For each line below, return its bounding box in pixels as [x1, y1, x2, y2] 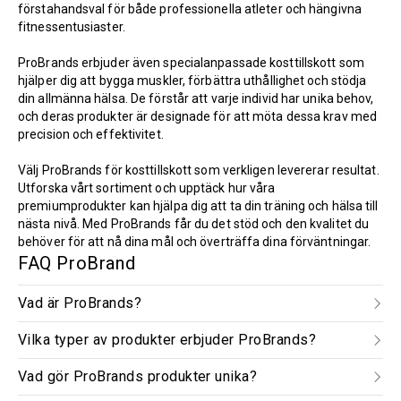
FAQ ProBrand [18, 252, 136, 274]
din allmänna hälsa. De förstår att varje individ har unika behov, [18, 91, 374, 106]
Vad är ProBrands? [18, 294, 142, 311]
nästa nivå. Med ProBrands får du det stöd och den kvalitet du [18, 217, 370, 231]
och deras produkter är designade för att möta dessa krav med [18, 109, 378, 124]
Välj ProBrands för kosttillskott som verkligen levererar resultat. [18, 163, 380, 177]
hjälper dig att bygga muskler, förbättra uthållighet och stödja [18, 73, 367, 88]
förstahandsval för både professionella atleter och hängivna [18, 2, 362, 16]
